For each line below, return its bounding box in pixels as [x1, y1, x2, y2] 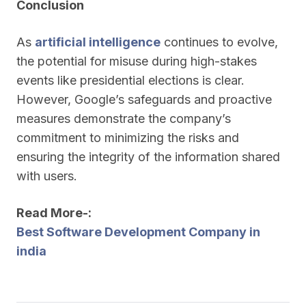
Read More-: [16, 206, 92, 220]
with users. [16, 169, 77, 183]
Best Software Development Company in [16, 225, 260, 239]
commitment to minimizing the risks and [16, 130, 239, 145]
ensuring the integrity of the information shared [16, 150, 280, 164]
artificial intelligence [35, 35, 161, 49]
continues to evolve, [161, 35, 278, 49]
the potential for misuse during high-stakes [16, 54, 257, 68]
